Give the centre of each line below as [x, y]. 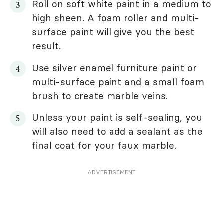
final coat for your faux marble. [106, 146]
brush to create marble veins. [101, 96]
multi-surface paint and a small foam [118, 82]
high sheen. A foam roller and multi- [115, 18]
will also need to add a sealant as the [117, 132]
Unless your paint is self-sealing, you [117, 118]
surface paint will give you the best [113, 32]
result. [46, 46]
